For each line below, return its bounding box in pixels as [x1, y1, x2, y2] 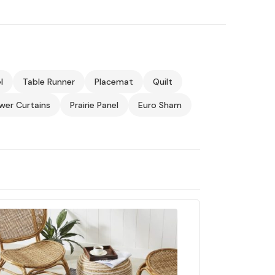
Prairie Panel [69, 99, 118, 110]
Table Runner [22, 76, 75, 87]
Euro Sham [137, 99, 182, 110]
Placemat [94, 76, 133, 87]
